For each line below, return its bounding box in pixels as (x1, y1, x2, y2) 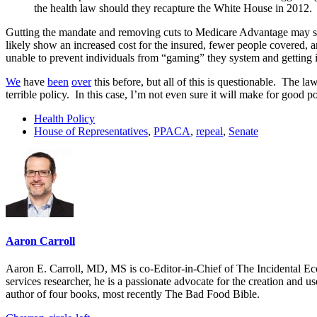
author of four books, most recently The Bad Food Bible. (6, 288, 260, 301)
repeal (196, 125, 223, 137)
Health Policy (34, 112, 95, 125)
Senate (229, 125, 258, 137)
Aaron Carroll (6, 235, 75, 248)
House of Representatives (34, 125, 148, 137)
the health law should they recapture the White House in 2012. (34, 1, 312, 14)
